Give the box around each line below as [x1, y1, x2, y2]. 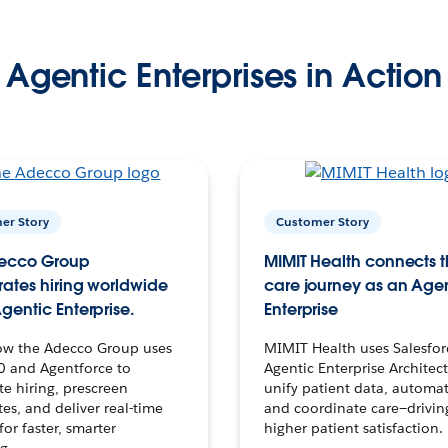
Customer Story [275, 212, 369, 230]
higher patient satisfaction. [263, 418, 443, 437]
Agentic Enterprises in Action [5, 55, 443, 96]
